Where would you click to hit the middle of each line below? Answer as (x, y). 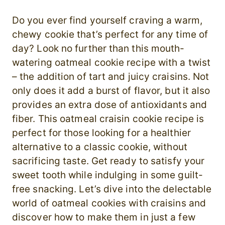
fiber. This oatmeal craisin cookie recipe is (108, 119)
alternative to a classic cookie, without (100, 147)
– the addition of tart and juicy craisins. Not (111, 77)
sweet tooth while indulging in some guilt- (107, 175)
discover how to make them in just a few (104, 217)
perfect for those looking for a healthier (101, 133)
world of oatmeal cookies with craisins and (109, 203)
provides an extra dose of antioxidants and (109, 105)
